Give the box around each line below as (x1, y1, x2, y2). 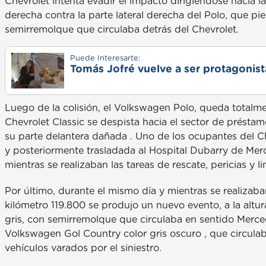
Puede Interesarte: (69, 55, 140, 63)
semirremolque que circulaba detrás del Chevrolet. (5, 25, 239, 35)
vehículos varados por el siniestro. (5, 243, 161, 254)
